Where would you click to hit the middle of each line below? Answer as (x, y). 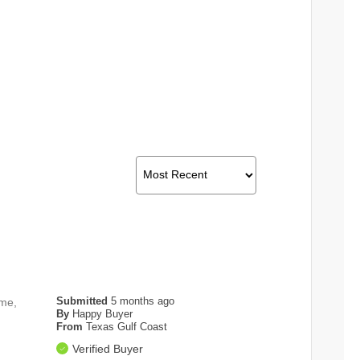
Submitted (84, 301)
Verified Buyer (108, 348)
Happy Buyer (103, 313)
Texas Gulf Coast (127, 326)
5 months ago (143, 301)
